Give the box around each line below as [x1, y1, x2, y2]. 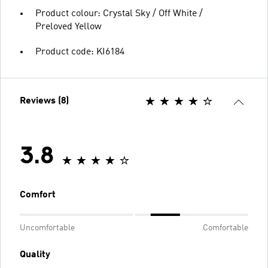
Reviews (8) [20, 96, 69, 106]
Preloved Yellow [35, 22, 102, 32]
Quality [20, 249, 50, 260]
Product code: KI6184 [35, 47, 124, 57]
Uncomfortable [20, 223, 75, 232]
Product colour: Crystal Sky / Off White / [35, 8, 203, 19]
